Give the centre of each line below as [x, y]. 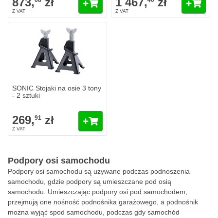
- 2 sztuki [26, 95]
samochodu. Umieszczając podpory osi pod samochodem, [98, 192]
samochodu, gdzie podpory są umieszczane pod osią [90, 182]
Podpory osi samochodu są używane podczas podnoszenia [99, 171]
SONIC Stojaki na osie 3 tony [57, 88]
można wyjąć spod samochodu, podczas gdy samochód [94, 212]
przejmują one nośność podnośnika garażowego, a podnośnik [103, 202]
